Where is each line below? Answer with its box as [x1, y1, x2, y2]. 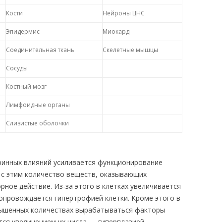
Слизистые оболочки [6, 119, 69, 127]
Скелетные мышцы [103, 46, 158, 54]
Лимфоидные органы [6, 101, 70, 109]
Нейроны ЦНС [103, 9, 145, 17]
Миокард [103, 27, 129, 36]
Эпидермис [6, 27, 40, 36]
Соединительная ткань [6, 46, 74, 54]
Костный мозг [6, 82, 47, 91]
